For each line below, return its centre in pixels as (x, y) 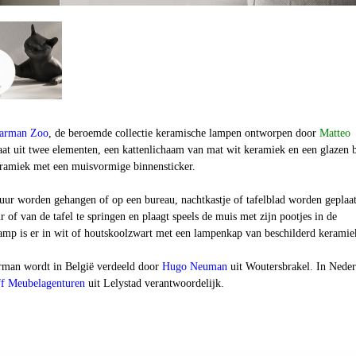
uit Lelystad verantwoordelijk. (155, 283)
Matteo (335, 133)
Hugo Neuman (195, 267)
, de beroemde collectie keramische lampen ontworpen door (184, 133)
